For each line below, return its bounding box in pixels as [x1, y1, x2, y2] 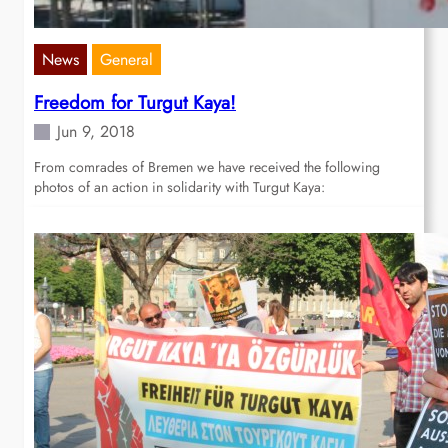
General [100, 48, 153, 72]
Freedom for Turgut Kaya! [34, 89, 236, 117]
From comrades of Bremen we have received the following [34, 157, 380, 178]
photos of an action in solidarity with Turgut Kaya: [34, 177, 325, 198]
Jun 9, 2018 [57, 120, 135, 144]
